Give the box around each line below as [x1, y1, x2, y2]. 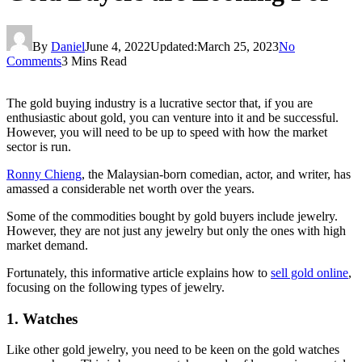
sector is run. [6, 139, 71, 154]
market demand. [6, 238, 88, 252]
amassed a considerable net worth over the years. [6, 181, 255, 196]
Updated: [150, 39, 197, 53]
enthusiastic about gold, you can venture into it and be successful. [6, 110, 339, 124]
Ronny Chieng [6, 166, 82, 181]
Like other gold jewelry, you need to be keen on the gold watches [6, 343, 339, 357]
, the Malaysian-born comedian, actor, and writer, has [82, 166, 351, 181]
